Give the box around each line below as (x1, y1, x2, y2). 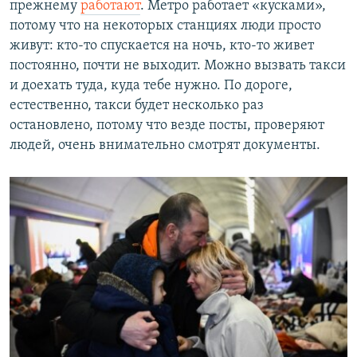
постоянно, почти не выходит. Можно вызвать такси (10, 58, 346, 74)
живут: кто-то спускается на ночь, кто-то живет (10, 38, 314, 54)
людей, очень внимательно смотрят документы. (10, 138, 320, 154)
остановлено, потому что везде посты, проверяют (10, 118, 324, 134)
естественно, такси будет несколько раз (10, 98, 264, 114)
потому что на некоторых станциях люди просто (10, 18, 321, 34)
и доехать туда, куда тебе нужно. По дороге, (10, 78, 292, 94)
